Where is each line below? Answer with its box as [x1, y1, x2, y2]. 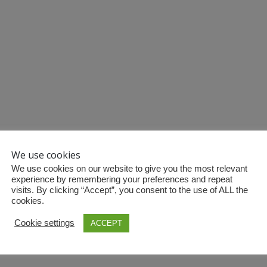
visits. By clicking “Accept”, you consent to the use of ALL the [11, 185, 248, 195]
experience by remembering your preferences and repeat [11, 174, 232, 184]
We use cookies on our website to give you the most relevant [11, 163, 247, 173]
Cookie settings [14, 218, 74, 228]
